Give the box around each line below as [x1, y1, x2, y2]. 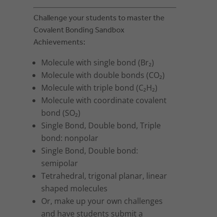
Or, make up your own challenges [41, 196, 163, 207]
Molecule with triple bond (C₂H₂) [41, 82, 158, 93]
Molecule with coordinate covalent [41, 95, 167, 106]
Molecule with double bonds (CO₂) [41, 70, 165, 81]
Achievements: [33, 35, 86, 50]
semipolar [41, 158, 78, 169]
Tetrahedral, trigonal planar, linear [41, 170, 168, 182]
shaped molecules [41, 183, 108, 194]
